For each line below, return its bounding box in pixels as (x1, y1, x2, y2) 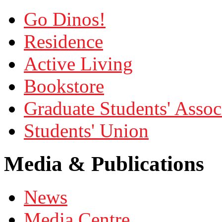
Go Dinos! (24, 8, 106, 30)
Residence (24, 30, 103, 52)
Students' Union (24, 119, 149, 141)
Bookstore (24, 75, 104, 97)
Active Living (24, 53, 133, 74)
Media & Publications (4, 152, 204, 175)
